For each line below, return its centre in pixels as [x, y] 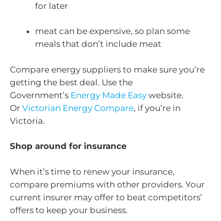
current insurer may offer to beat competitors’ [106, 197]
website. [165, 95]
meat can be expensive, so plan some [112, 31]
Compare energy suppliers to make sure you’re [107, 69]
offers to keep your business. [69, 210]
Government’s [40, 95]
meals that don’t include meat [98, 44]
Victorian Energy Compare [78, 108]
